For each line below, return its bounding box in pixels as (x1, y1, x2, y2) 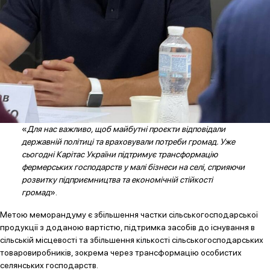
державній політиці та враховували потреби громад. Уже (21, 136, 235, 146)
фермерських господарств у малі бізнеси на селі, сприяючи (21, 162, 245, 172)
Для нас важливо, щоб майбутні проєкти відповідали (27, 124, 225, 134)
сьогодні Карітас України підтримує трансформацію (21, 149, 218, 159)
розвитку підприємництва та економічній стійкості (21, 174, 213, 184)
